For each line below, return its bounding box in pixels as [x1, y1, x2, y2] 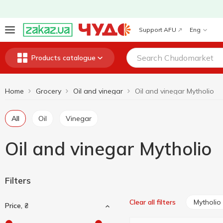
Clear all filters [129, 198, 176, 207]
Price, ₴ [5, 201, 28, 210]
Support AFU [139, 26, 176, 33]
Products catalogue [31, 53, 96, 62]
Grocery [36, 87, 61, 96]
